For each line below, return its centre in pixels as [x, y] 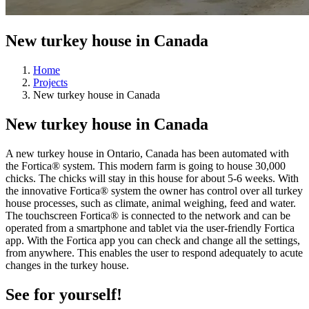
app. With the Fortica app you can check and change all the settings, [153, 240]
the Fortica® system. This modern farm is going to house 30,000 [146, 166]
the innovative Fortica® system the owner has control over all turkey [154, 190]
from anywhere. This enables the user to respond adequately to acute [154, 252]
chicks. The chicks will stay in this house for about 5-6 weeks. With [152, 178]
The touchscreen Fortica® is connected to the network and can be [148, 215]
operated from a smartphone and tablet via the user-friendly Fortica [150, 228]
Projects [50, 82]
